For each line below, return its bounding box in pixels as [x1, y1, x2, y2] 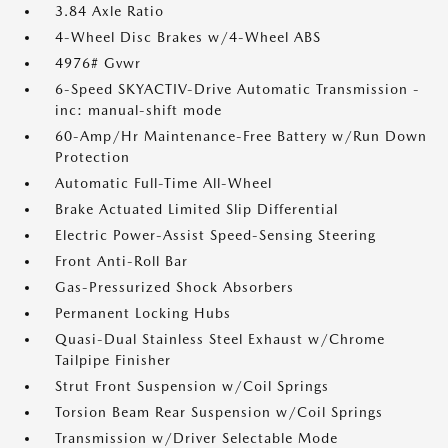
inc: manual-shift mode [55, 102, 222, 118]
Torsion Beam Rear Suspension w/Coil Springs [55, 404, 383, 420]
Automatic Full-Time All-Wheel [55, 175, 272, 191]
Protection [55, 149, 130, 165]
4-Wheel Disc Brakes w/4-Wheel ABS [55, 29, 321, 45]
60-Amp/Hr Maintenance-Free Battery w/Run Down [55, 128, 427, 144]
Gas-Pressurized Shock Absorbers [55, 279, 294, 295]
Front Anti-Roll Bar [55, 253, 188, 269]
